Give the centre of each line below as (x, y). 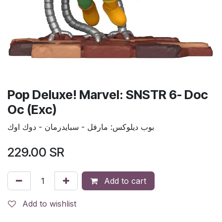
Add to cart (124, 181)
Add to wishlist (49, 203)
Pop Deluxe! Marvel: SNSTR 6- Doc (108, 94)
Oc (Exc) (32, 109)
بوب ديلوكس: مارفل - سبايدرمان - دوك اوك (81, 127)
